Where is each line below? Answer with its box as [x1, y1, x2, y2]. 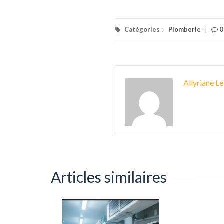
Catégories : [122, 25, 164, 33]
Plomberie [168, 25, 201, 33]
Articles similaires [51, 168, 167, 186]
